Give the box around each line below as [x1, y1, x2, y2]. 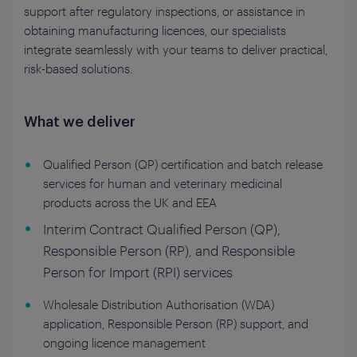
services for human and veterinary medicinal [43, 176, 282, 190]
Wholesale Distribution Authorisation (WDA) [43, 297, 274, 312]
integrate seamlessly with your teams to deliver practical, [24, 42, 328, 57]
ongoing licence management [43, 335, 206, 350]
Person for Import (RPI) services [43, 264, 233, 280]
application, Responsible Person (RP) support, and [43, 316, 308, 331]
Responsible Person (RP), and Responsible [43, 242, 295, 258]
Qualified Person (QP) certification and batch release [43, 157, 323, 171]
